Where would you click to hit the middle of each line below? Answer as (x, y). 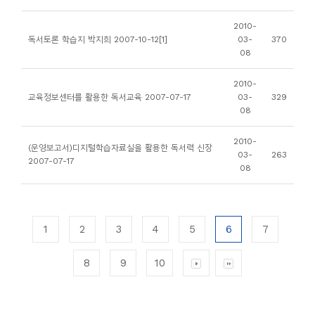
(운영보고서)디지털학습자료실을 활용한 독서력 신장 (120, 148)
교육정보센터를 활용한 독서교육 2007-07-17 (110, 97)
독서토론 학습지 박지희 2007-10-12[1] (98, 39)
